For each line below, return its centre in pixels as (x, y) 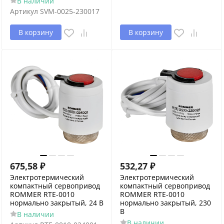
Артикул (24, 11)
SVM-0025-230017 (70, 11)
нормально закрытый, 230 (165, 203)
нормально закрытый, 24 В (57, 203)
